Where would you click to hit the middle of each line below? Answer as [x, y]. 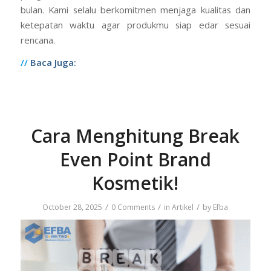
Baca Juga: [52, 63]
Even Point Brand [135, 160]
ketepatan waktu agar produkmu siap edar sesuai [135, 24]
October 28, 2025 [73, 207]
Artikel [183, 207]
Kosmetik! [135, 183]
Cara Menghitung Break [135, 136]
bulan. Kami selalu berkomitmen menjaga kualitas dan [135, 9]
